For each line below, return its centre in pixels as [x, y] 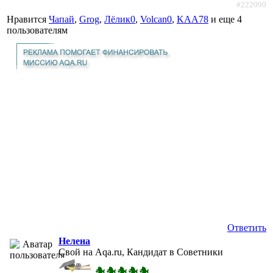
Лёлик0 [120, 19]
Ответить [247, 227]
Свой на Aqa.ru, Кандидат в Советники [141, 252]
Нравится [28, 19]
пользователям [37, 30]
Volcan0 [156, 19]
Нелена [74, 241]
